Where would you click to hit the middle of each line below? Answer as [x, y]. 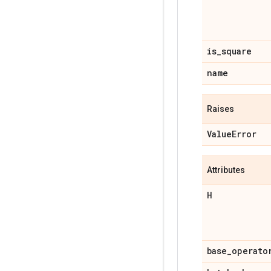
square [237, 51]
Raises [220, 109]
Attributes [226, 170]
